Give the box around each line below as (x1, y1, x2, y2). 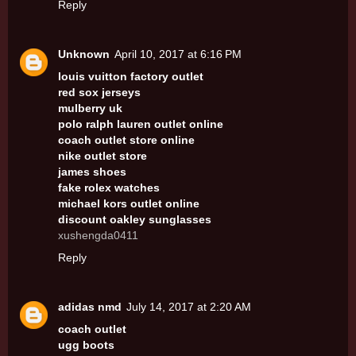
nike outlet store (58, 149, 147, 163)
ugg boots (58, 339, 114, 352)
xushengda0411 (58, 229, 138, 242)
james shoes (58, 165, 126, 179)
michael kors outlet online (58, 197, 199, 211)
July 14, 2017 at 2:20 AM (126, 300, 251, 314)
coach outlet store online (58, 133, 195, 147)
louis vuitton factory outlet (58, 70, 203, 83)
